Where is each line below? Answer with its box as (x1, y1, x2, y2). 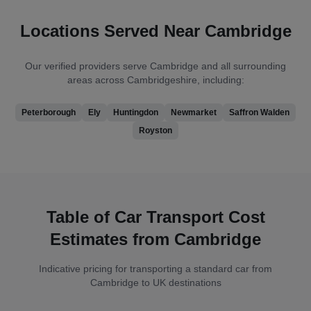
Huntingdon (113, 107, 158, 117)
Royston (139, 125, 172, 135)
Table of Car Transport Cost (46, 207, 265, 226)
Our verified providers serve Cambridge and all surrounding (25, 60, 286, 72)
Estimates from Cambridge (50, 229, 261, 249)
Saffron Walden (229, 107, 289, 117)
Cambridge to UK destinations (90, 276, 221, 288)
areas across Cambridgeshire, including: (67, 74, 244, 85)
